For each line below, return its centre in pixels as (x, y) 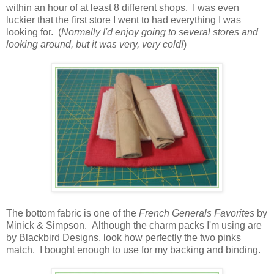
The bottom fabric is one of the (72, 213)
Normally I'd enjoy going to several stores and (160, 32)
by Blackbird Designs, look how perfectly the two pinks (124, 237)
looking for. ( (34, 32)
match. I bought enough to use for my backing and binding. (133, 250)
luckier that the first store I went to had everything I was (124, 20)
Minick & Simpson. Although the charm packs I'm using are (134, 225)
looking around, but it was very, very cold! (95, 44)
